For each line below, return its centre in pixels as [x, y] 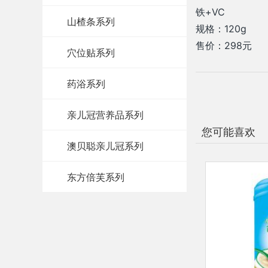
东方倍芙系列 [96, 176]
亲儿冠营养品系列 [106, 114]
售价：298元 [224, 45]
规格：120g [221, 28]
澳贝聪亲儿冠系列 [106, 145]
